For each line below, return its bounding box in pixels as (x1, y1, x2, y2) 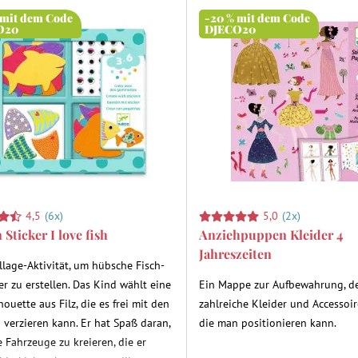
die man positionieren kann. (199, 316, 337, 330)
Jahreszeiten (199, 245, 272, 262)
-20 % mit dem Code (205, 10, 311, 26)
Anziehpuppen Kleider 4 (199, 226, 344, 243)
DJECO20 (205, 22, 257, 37)
